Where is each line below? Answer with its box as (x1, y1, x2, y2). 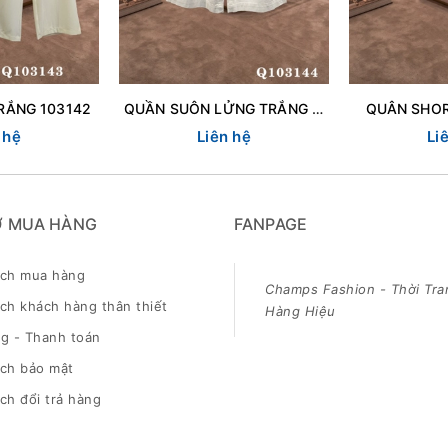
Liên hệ (197, 126, 251, 146)
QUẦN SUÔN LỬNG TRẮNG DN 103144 (311, 99, 323, 117)
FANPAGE (234, 213, 308, 234)
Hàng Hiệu (265, 302, 336, 319)
